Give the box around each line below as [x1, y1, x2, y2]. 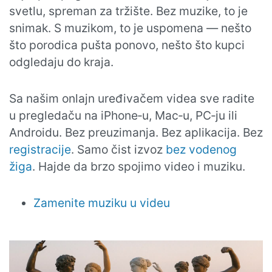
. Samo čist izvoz [71, 142, 166, 157]
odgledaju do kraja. [9, 55, 114, 69]
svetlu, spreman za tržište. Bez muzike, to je [9, 4, 248, 18]
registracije [9, 142, 71, 157]
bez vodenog [166, 142, 237, 157]
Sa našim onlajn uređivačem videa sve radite [9, 91, 254, 106]
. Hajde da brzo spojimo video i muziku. [32, 159, 245, 174]
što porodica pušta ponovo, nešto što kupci [9, 38, 245, 52]
